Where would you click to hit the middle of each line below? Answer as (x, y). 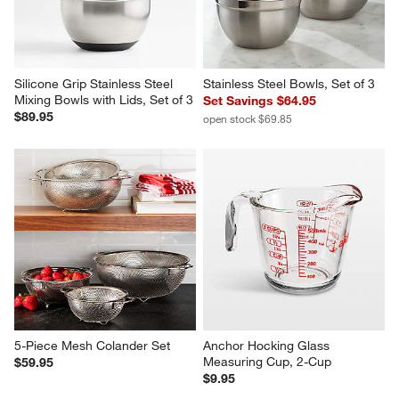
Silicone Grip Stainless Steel (96, 83)
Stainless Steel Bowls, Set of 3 (289, 83)
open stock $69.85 (248, 118)
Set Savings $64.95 (260, 100)
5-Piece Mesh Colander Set (93, 345)
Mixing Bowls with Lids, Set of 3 (104, 99)
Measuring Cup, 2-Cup (267, 361)
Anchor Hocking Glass (268, 345)
